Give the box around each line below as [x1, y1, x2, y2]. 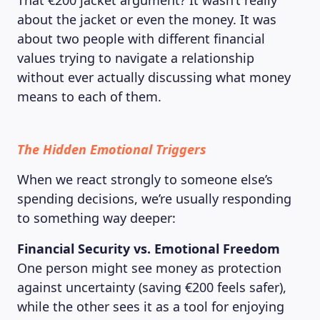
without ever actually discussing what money [17, 69, 291, 86]
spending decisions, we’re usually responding [17, 190, 291, 207]
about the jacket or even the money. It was [17, 11, 276, 28]
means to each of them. [17, 88, 161, 105]
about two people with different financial [17, 30, 265, 47]
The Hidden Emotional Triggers [17, 141, 206, 158]
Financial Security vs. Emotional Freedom [17, 240, 280, 257]
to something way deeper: [17, 209, 176, 226]
